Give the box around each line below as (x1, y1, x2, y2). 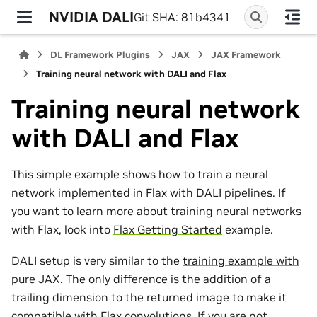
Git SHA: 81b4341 (134, 10, 231, 24)
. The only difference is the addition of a (60, 272, 271, 287)
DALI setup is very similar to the (11, 253, 183, 268)
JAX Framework (211, 49, 282, 61)
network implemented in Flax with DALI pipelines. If (11, 185, 286, 200)
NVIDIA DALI (49, 7, 134, 26)
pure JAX (11, 272, 60, 287)
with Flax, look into (11, 221, 113, 236)
